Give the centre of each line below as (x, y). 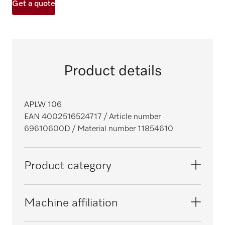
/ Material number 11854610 (122, 129)
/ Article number (131, 117)
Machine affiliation (71, 203)
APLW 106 (43, 105)
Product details (113, 71)
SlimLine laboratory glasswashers (92, 196)
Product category (68, 166)
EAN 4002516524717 (63, 117)
